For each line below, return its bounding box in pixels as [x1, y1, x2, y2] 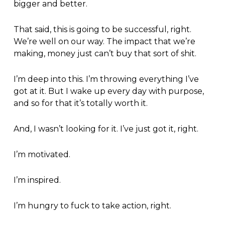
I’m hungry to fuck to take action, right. [13, 201, 171, 211]
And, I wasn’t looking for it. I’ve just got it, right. [13, 124, 198, 134]
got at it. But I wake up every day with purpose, [13, 86, 204, 96]
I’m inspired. [13, 175, 61, 185]
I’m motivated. [13, 150, 70, 160]
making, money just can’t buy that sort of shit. [13, 49, 196, 59]
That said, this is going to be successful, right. [13, 25, 191, 35]
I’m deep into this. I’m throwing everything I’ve [13, 74, 199, 84]
